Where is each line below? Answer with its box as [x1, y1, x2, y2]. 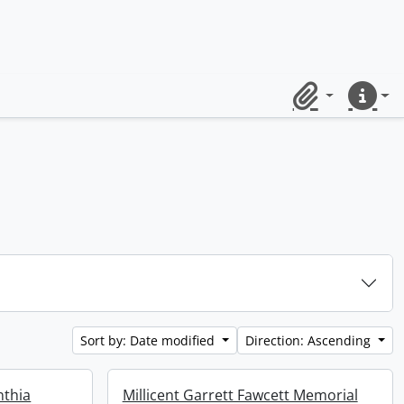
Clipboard [284, 95, 352, 115]
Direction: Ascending [245, 332, 375, 349]
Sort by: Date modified [80, 332, 219, 349]
